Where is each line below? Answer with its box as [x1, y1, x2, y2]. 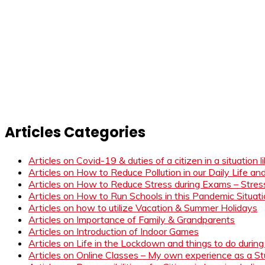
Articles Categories [5, 122, 146, 142]
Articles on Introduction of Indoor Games [28, 225, 199, 237]
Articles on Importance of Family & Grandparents [28, 213, 235, 225]
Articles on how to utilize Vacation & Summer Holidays [28, 201, 257, 214]
